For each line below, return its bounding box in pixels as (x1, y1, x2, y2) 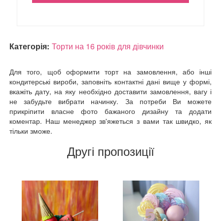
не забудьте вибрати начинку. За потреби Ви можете (9, 96, 212, 107)
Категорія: (9, 40, 49, 52)
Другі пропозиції (67, 145, 154, 159)
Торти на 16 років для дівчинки (52, 40, 164, 52)
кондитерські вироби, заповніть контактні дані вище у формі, (9, 76, 212, 87)
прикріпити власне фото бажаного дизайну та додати (9, 106, 212, 116)
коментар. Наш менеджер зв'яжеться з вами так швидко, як (9, 116, 212, 126)
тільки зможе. (9, 126, 52, 136)
